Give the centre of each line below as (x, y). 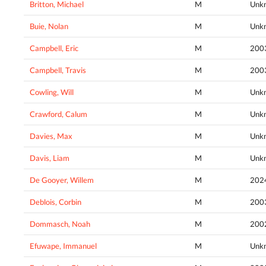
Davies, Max (51, 136)
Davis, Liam (50, 158)
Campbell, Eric (54, 48)
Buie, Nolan (49, 26)
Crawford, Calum (58, 114)
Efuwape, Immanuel (63, 246)
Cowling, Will (52, 92)
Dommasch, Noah (60, 224)
